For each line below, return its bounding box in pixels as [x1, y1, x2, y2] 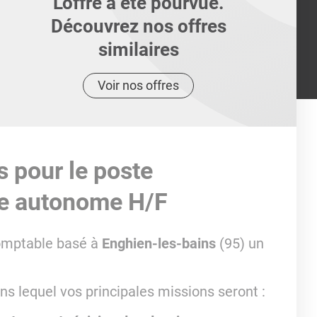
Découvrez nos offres [50, 16, 226, 37]
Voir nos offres [98, 78, 180, 93]
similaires [98, 39, 179, 60]
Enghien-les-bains [101, 235, 216, 252]
